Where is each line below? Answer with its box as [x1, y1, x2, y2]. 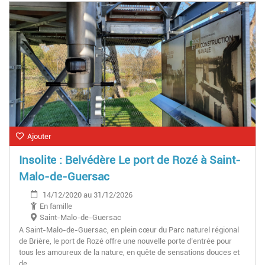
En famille [40, 201, 72, 211]
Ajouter [27, 131, 51, 141]
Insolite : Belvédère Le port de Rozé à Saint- [19, 153, 241, 167]
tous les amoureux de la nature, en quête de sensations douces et [19, 247, 240, 257]
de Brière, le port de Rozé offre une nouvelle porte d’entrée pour [19, 236, 232, 245]
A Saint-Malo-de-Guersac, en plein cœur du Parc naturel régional [19, 225, 239, 234]
